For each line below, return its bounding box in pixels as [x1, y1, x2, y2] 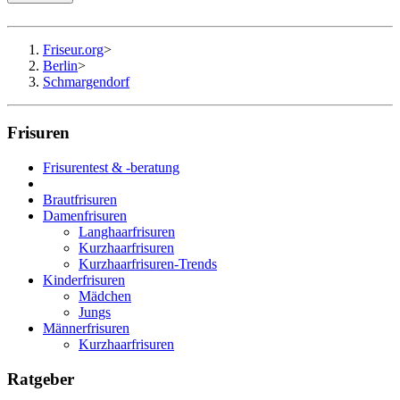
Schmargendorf [43, 74, 129, 90]
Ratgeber [7, 369, 74, 388]
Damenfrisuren [43, 207, 127, 223]
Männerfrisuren [43, 320, 129, 336]
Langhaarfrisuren [79, 223, 175, 239]
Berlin [43, 58, 78, 74]
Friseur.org [43, 42, 104, 58]
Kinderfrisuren [43, 271, 125, 287]
